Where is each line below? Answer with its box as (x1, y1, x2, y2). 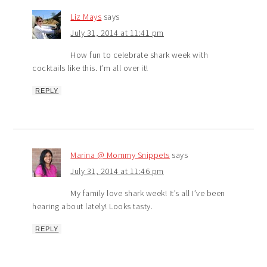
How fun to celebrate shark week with (70, 49, 209, 61)
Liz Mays (70, 11, 102, 23)
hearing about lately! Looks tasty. (32, 201, 153, 212)
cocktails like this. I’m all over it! (32, 63, 148, 74)
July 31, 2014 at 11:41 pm (70, 27, 164, 39)
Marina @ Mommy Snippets (70, 150, 170, 161)
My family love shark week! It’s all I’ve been (70, 188, 225, 199)
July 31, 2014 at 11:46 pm (70, 166, 164, 177)
